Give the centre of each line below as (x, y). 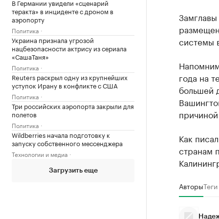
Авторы (191, 186)
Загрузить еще (73, 171)
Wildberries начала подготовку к (61, 134)
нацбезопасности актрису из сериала (69, 48)
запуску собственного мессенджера (67, 143)
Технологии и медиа (40, 154)
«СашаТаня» (30, 56)
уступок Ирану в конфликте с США (65, 85)
